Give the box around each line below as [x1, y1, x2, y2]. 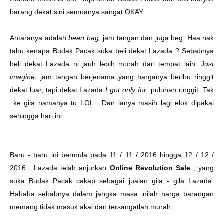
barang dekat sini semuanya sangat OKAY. [10, 8, 146, 16]
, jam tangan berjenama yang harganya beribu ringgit [35, 73, 214, 81]
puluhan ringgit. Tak [148, 86, 214, 94]
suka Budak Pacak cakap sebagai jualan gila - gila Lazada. [10, 177, 214, 185]
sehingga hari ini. [10, 112, 66, 120]
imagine [10, 73, 35, 81]
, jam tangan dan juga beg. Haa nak [98, 34, 214, 42]
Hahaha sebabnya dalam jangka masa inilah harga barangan [10, 190, 214, 198]
